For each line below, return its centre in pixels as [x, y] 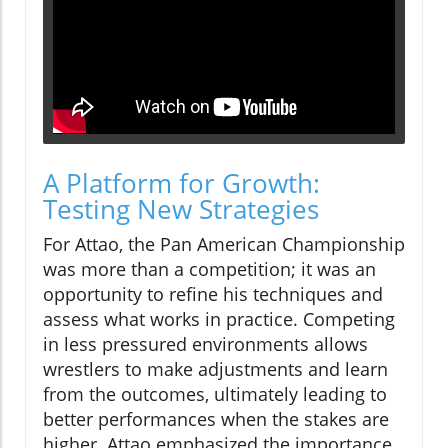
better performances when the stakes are [216, 418]
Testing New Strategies [181, 208]
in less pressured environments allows [205, 343]
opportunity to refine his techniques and [213, 293]
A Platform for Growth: [181, 182]
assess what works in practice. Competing [219, 318]
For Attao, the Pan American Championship [224, 243]
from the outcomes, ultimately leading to [215, 393]
